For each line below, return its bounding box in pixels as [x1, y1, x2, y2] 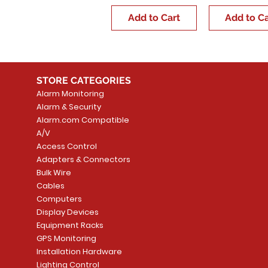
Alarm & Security [36, 100, 101, 112]
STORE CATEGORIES [36, 74, 133, 86]
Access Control [36, 140, 97, 152]
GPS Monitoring [36, 232, 96, 244]
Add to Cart [127, 11, 180, 23]
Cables [36, 179, 65, 191]
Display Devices [36, 206, 99, 218]
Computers [36, 193, 82, 205]
